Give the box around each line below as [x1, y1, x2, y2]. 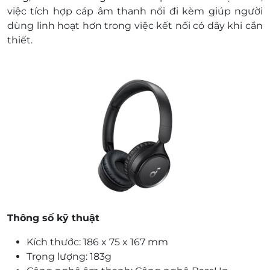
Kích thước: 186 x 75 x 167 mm [27, 236, 168, 248]
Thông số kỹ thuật [7, 212, 99, 224]
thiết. [7, 34, 33, 46]
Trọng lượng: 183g [27, 251, 111, 263]
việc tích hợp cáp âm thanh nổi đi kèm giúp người [7, 5, 263, 17]
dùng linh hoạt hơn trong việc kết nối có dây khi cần [7, 20, 263, 32]
